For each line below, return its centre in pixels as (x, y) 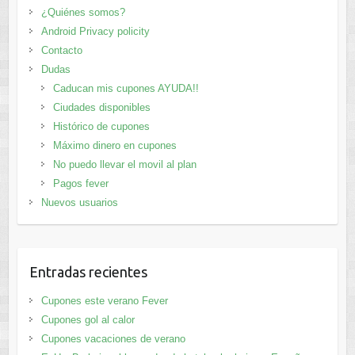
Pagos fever (80, 184)
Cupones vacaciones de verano (113, 339)
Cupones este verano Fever (104, 301)
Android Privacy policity (95, 32)
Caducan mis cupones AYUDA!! (126, 89)
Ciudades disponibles (101, 108)
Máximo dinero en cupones (115, 146)
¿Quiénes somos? (83, 13)
